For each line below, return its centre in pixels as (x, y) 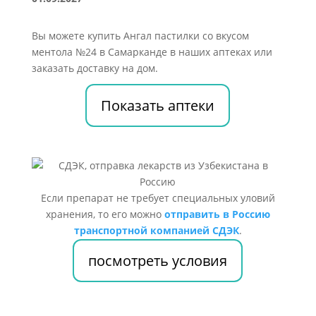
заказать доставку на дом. (95, 68)
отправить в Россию (217, 214)
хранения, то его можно (105, 214)
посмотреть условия (158, 261)
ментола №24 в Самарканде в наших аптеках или (152, 52)
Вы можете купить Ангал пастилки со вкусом (140, 36)
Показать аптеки (158, 105)
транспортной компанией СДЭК (156, 230)
